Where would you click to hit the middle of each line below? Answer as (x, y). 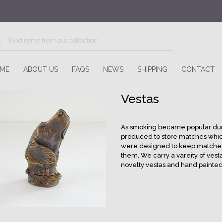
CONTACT (198, 69)
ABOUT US (41, 69)
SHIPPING (152, 69)
